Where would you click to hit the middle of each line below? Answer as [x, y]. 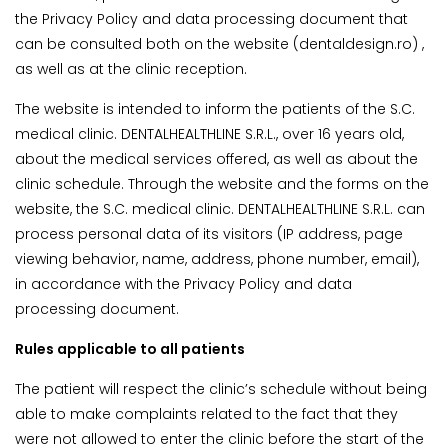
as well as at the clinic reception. [131, 69]
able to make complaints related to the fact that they [206, 414]
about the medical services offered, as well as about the [216, 159]
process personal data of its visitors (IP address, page [209, 234]
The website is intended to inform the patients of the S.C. [215, 109]
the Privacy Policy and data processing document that [211, 19]
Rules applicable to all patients [130, 349]
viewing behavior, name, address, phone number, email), [217, 259]
